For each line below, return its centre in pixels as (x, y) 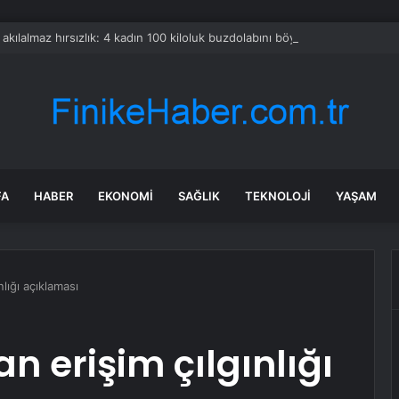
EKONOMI (126, 196)
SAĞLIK (199, 196)
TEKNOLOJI (278, 196)
